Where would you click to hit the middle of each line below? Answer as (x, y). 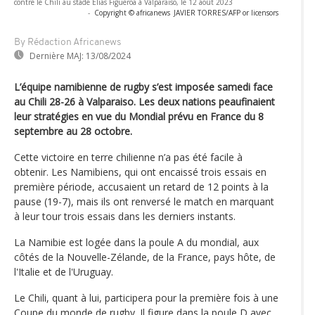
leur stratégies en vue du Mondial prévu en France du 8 (139, 117)
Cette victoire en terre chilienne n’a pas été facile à (128, 157)
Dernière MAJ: (57, 56)
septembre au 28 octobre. (73, 131)
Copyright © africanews (132, 13)
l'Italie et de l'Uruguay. (64, 272)
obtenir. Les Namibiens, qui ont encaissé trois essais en (140, 172)
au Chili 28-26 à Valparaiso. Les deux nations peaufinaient (144, 102)
